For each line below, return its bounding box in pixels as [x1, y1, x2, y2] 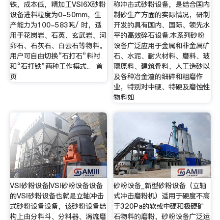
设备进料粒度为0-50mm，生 [9, 10, 101, 20]
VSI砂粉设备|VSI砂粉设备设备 [9, 181, 103, 191]
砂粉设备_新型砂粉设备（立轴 [113, 181, 207, 191]
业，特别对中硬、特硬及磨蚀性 [113, 82, 210, 92]
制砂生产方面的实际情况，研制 [113, 10, 210, 20]
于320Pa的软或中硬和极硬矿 [113, 201, 205, 212]
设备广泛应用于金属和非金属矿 [113, 41, 210, 51]
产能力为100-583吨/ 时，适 [9, 20, 102, 30]
